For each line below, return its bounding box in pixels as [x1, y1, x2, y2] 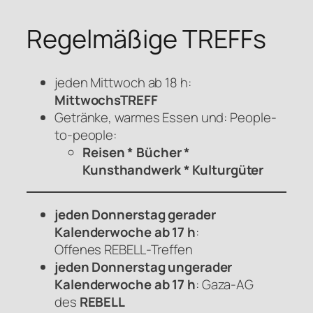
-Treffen [145, 240, 193, 259]
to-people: [54, 125, 117, 144]
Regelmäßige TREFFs [27, 21, 267, 56]
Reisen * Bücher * [82, 143, 191, 161]
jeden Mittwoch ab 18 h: [54, 73, 191, 92]
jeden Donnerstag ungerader [54, 257, 233, 276]
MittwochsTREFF [54, 90, 158, 109]
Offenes [54, 240, 105, 259]
